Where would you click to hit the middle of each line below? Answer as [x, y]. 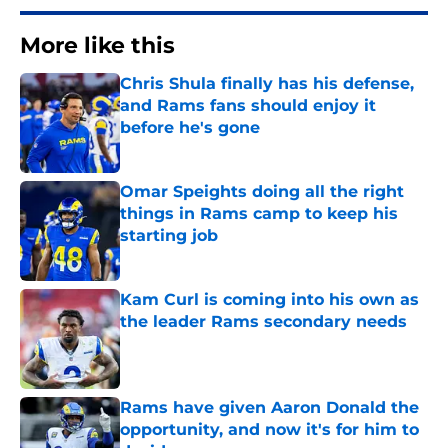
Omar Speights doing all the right [262, 192]
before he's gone [190, 128]
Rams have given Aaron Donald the [269, 408]
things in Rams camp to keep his [259, 214]
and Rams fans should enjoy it [248, 106]
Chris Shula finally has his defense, [267, 84]
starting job [169, 236]
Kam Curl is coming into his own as [269, 300]
